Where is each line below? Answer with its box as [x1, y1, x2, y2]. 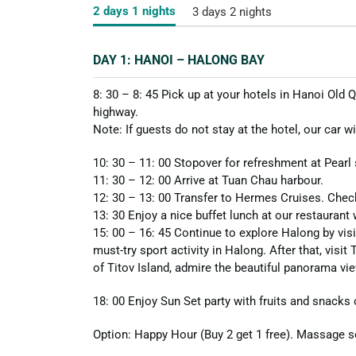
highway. [93, 105, 138, 120]
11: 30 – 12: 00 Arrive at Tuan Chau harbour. [93, 173, 323, 188]
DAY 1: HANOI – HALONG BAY [93, 52, 265, 68]
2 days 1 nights [93, 4, 176, 19]
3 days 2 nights [192, 5, 272, 20]
